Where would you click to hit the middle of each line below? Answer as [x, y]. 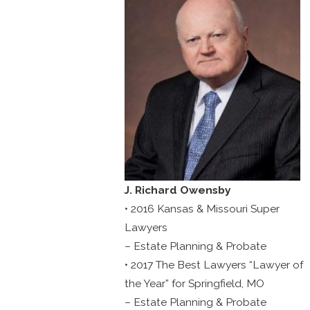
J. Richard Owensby [177, 190]
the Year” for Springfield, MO [194, 283]
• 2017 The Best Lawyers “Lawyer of [213, 264]
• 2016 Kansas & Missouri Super [202, 208]
